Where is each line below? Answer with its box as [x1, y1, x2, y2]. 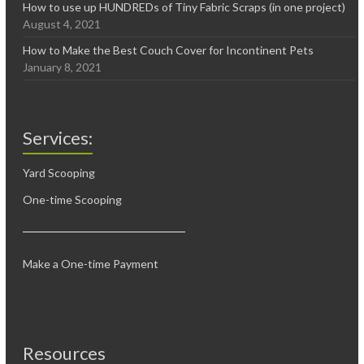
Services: [23, 127, 93, 149]
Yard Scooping [23, 166, 96, 180]
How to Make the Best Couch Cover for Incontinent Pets [23, 43, 314, 58]
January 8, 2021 [23, 60, 102, 75]
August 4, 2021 [23, 17, 102, 32]
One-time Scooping [23, 193, 123, 207]
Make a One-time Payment [23, 257, 159, 271]
